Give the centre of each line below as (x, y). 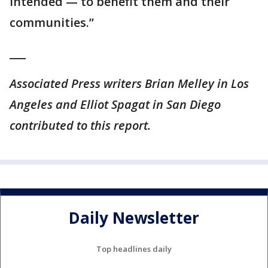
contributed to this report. (80, 125)
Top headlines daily (134, 249)
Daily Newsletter (134, 218)
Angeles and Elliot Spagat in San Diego (115, 104)
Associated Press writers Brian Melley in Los (129, 83)
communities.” (52, 22)
